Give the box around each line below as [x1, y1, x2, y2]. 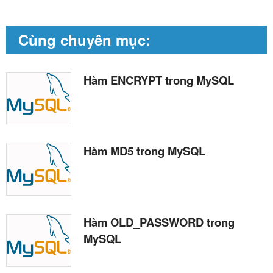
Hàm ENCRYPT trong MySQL [83, 71, 234, 88]
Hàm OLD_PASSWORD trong [83, 214, 235, 231]
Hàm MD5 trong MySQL [83, 143, 205, 160]
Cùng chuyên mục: [18, 29, 151, 50]
